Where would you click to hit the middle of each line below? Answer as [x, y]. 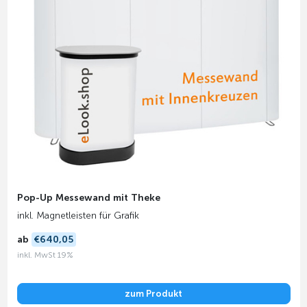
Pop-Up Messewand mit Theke [88, 197]
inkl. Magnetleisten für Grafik [78, 215]
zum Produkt [153, 293]
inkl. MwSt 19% [45, 255]
